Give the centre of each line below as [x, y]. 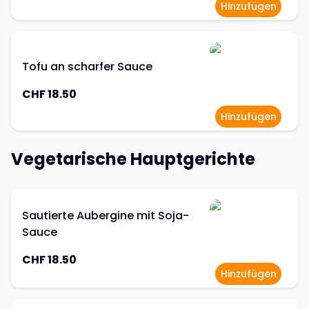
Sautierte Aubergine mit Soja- [106, 216]
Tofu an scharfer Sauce [87, 67]
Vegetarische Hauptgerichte [133, 159]
